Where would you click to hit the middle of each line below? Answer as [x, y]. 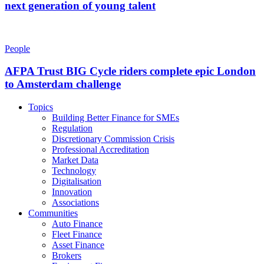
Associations [75, 202]
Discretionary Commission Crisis [113, 138]
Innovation [72, 192]
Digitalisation [77, 181]
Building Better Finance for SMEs [115, 117]
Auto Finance [77, 223]
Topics [41, 107]
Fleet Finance [77, 234]
